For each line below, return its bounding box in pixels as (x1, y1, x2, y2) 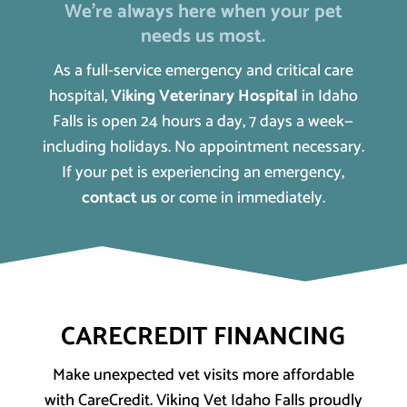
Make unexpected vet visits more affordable (52, 362, 354, 390)
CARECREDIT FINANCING (61, 316, 346, 359)
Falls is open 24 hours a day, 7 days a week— (53, 108, 354, 136)
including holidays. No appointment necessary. (42, 134, 364, 162)
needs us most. (141, 21, 266, 53)
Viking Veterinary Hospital (110, 83, 298, 111)
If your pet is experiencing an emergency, (62, 159, 345, 187)
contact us (81, 184, 157, 213)
